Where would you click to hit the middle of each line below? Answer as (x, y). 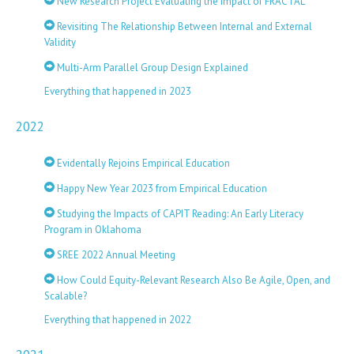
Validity (60, 42)
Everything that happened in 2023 (118, 91)
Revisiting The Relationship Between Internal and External (183, 26)
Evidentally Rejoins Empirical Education (142, 163)
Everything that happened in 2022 (118, 320)
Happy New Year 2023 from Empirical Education (161, 188)
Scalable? (66, 296)
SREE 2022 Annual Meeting (115, 255)
